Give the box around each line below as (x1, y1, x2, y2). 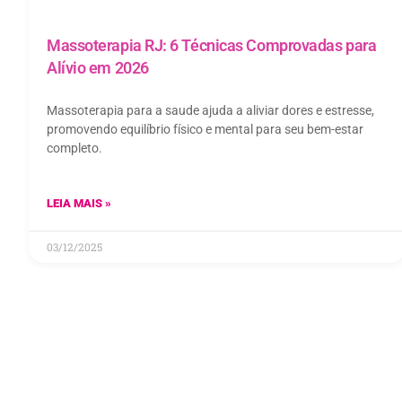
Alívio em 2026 (47, 58, 149, 78)
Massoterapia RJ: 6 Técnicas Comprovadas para (47, 36, 377, 56)
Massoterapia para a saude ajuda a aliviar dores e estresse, (47, 103, 374, 118)
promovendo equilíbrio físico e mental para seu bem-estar (47, 122, 363, 137)
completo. (47, 141, 102, 156)
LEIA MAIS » (47, 197, 111, 211)
